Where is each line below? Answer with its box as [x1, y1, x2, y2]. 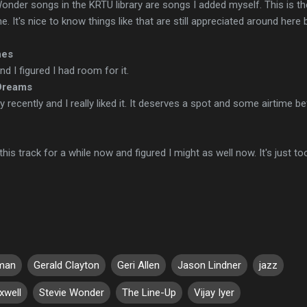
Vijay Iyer [194, 286, 234, 299]
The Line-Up [122, 286, 176, 299]
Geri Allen [117, 258, 160, 271]
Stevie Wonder [39, 286, 104, 299]
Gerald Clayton [34, 258, 99, 271]
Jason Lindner [177, 258, 241, 271]
